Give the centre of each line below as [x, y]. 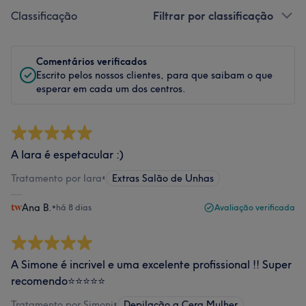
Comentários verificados [92, 61]
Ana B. [37, 208]
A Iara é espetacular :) [67, 154]
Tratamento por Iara [56, 178]
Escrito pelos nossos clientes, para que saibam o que [154, 75]
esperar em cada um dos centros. [111, 89]
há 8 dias [74, 207]
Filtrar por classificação [213, 16]
